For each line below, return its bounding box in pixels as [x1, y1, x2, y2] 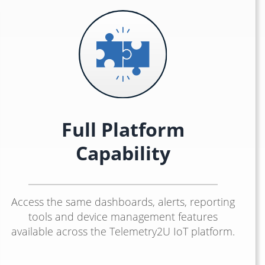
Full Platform [62, 117, 185, 142]
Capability [76, 140, 170, 166]
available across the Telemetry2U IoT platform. [11, 224, 235, 238]
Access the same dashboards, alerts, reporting [11, 195, 235, 209]
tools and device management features [28, 209, 218, 224]
